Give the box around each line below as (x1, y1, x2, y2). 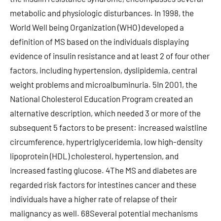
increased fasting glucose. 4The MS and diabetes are (10, 165, 197, 175)
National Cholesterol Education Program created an (10, 94, 193, 104)
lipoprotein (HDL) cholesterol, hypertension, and (10, 151, 179, 161)
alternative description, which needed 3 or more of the (10, 108, 201, 118)
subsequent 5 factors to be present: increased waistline (10, 122, 207, 132)
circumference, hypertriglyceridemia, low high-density (10, 137, 203, 147)
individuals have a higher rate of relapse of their (10, 194, 177, 204)
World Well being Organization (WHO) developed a (10, 22, 184, 32)
